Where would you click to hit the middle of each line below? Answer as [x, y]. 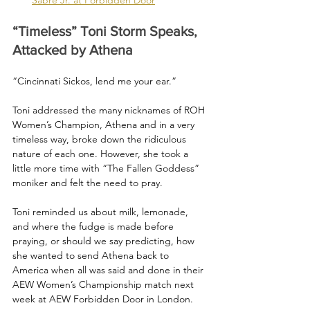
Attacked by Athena [73, 49]
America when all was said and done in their [109, 270]
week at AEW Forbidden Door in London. [103, 299]
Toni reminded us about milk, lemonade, [102, 211]
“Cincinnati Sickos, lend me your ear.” [94, 81]
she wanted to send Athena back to [92, 255]
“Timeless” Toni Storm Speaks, [107, 31]
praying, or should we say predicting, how [105, 240]
